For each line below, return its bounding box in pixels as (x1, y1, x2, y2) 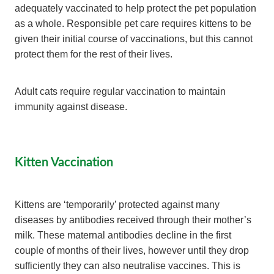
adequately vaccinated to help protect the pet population (15, 2, 256, 14)
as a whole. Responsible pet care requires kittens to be (15, 18, 251, 29)
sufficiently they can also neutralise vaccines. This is (15, 260, 240, 272)
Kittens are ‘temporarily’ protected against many (15, 199, 220, 210)
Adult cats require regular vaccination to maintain (15, 86, 226, 97)
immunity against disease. (15, 101, 127, 113)
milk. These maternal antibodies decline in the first (15, 229, 231, 241)
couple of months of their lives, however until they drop (15, 245, 249, 256)
